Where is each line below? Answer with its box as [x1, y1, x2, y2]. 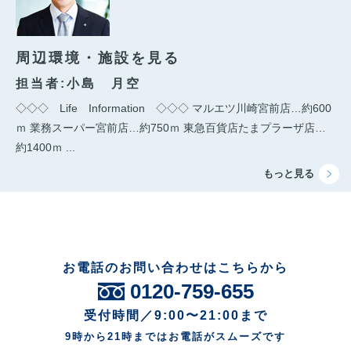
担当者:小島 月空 [16, 76, 141, 90]
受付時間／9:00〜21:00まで [83, 308, 268, 322]
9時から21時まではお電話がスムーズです [65, 330, 286, 342]
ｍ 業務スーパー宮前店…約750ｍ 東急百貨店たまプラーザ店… [16, 121, 326, 134]
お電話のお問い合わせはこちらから [63, 260, 288, 274]
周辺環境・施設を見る [16, 49, 180, 66]
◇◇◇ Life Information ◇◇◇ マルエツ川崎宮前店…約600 [16, 101, 331, 114]
